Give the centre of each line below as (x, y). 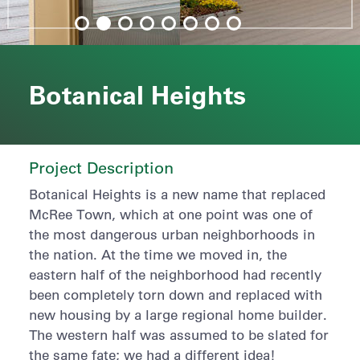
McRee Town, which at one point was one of (170, 214)
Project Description (101, 168)
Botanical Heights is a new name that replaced (177, 194)
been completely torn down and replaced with (175, 295)
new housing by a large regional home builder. (178, 315)
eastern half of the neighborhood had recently (175, 274)
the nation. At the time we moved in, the (157, 254)
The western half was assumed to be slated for (178, 335)
